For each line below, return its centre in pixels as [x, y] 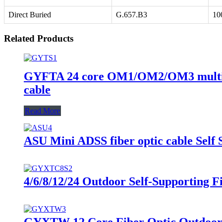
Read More [42, 111]
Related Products [39, 39]
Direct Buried [30, 15]
